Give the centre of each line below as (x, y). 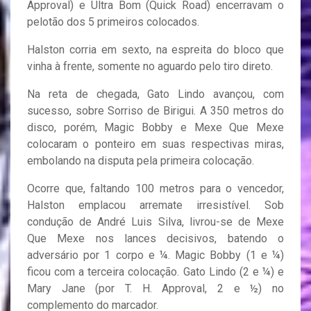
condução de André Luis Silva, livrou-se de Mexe (155, 221)
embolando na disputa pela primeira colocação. (141, 160)
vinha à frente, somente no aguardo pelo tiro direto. (150, 66)
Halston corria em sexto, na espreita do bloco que (155, 49)
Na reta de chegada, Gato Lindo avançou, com (155, 94)
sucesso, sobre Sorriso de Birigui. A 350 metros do (155, 110)
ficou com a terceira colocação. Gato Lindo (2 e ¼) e (155, 271)
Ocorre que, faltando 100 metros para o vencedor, (155, 188)
